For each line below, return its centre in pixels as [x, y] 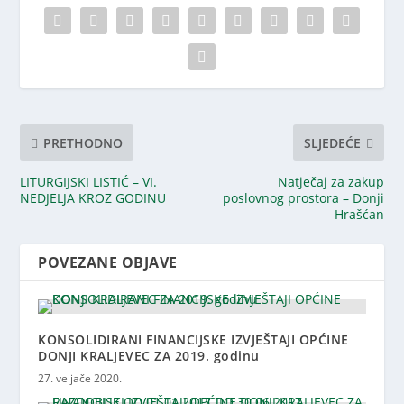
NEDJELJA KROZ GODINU [93, 198]
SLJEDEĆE [332, 142]
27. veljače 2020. [80, 378]
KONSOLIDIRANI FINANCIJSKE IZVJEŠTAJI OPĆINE [193, 340]
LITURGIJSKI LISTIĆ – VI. [89, 182]
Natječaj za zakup [331, 182]
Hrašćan [359, 214]
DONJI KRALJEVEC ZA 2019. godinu [149, 356]
